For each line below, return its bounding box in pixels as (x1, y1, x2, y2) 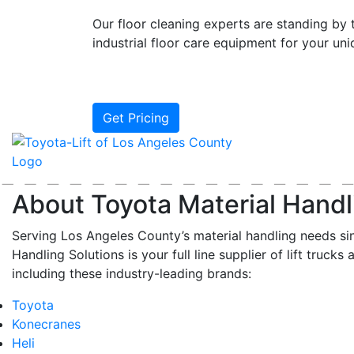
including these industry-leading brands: (12, 265, 251, 281)
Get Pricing (103, 110, 169, 126)
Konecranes (12, 316, 81, 332)
